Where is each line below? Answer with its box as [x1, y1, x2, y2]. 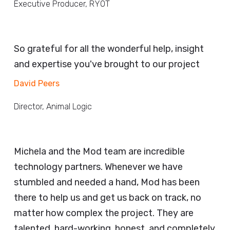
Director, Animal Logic [14, 102, 92, 112]
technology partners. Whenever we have [14, 161, 183, 173]
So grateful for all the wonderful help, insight [14, 43, 204, 55]
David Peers [14, 79, 60, 89]
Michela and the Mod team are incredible [14, 146, 185, 158]
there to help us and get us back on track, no [14, 192, 201, 204]
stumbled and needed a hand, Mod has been [14, 177, 200, 188]
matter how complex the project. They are [14, 207, 194, 219]
